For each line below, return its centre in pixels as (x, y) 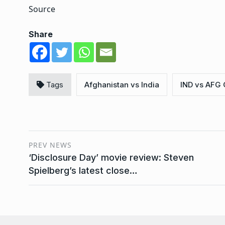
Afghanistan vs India (122, 85)
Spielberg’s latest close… (83, 171)
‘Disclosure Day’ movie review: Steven (111, 158)
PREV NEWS (50, 145)
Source (42, 9)
